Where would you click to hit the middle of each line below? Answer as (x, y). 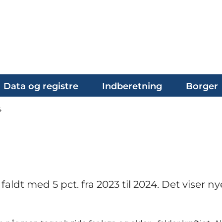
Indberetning (132, 86)
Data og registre (41, 86)
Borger (202, 86)
